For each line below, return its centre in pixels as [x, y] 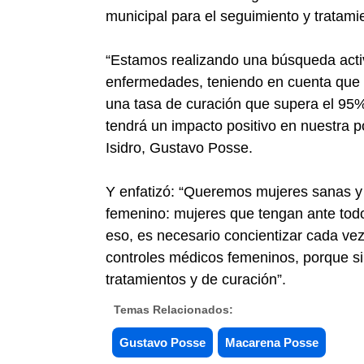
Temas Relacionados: [173, 310]
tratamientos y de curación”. [196, 279]
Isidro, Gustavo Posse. [181, 148]
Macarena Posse [272, 342]
